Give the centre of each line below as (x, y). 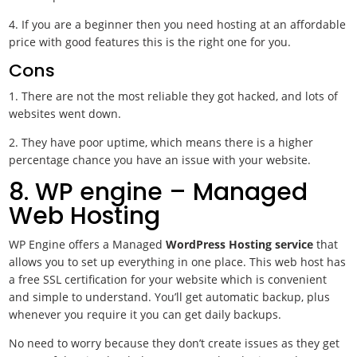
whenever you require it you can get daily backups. (147, 314)
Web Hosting (85, 216)
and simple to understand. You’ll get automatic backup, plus (170, 297)
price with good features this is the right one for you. (152, 42)
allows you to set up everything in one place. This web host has (178, 262)
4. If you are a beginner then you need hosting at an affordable (178, 24)
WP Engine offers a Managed (88, 244)
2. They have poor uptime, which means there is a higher (161, 142)
